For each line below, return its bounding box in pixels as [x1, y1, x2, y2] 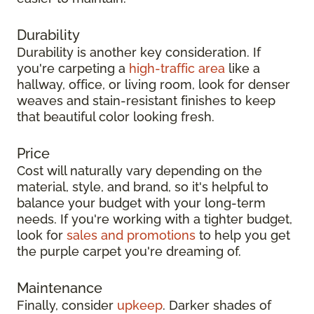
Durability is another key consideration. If [17, 44, 261, 60]
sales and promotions [67, 227, 196, 243]
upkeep [117, 297, 163, 313]
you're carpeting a [17, 60, 129, 76]
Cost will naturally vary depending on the [17, 163, 262, 178]
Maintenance [17, 279, 102, 296]
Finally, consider [17, 297, 117, 313]
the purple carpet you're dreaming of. [17, 243, 241, 259]
